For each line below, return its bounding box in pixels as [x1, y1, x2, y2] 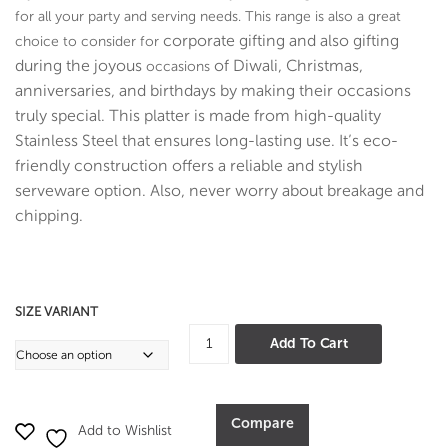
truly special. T [15, 106, 119, 124]
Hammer [190, 400, 246, 416]
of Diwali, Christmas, [214, 56, 363, 74]
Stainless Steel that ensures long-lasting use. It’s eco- [15, 131, 398, 149]
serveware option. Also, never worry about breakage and [15, 181, 424, 199]
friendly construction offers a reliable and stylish [15, 156, 363, 174]
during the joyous [15, 56, 146, 74]
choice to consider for [15, 33, 163, 49]
